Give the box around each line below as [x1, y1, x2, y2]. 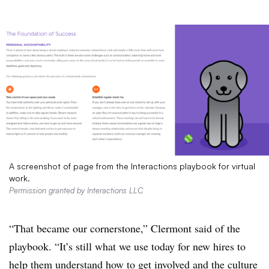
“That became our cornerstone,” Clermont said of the [9, 221, 240, 236]
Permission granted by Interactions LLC [9, 186, 143, 196]
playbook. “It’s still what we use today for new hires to [9, 239, 246, 254]
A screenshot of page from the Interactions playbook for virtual [9, 161, 255, 172]
